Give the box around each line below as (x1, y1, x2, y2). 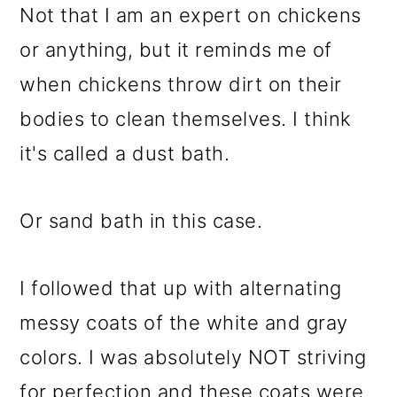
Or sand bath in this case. (19, 209, 263, 233)
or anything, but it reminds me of (19, 38, 332, 62)
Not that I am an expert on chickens (19, 4, 362, 27)
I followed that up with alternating (19, 276, 342, 300)
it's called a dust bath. (19, 142, 230, 166)
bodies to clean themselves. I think (19, 107, 352, 131)
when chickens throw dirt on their (19, 73, 342, 97)
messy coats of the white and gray (19, 311, 348, 335)
